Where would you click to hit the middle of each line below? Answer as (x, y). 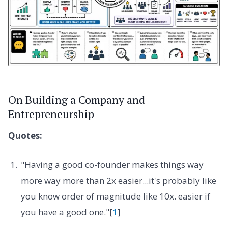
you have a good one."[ (66, 212)
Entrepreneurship (51, 114)
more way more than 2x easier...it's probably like (118, 181)
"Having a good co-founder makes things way (112, 165)
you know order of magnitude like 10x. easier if (115, 196)
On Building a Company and (77, 99)
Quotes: (25, 136)
